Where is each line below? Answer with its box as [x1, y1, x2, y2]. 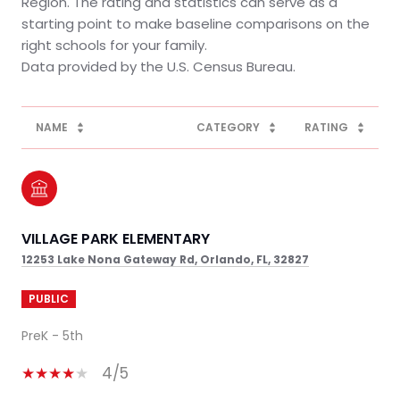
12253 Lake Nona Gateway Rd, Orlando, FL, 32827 [21, 251, 309, 267]
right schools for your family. [21, 35, 207, 54]
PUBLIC [29, 290, 69, 306]
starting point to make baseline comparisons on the [21, 13, 370, 33]
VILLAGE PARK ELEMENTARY [21, 228, 210, 249]
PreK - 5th [21, 326, 83, 345]
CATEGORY [196, 119, 260, 135]
